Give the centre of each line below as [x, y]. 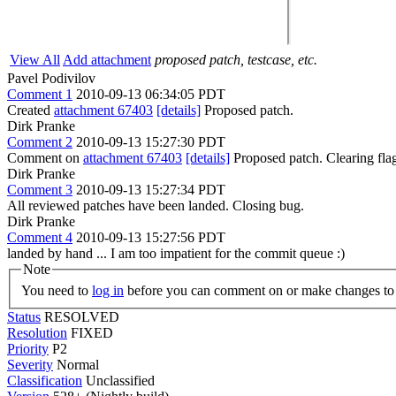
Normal [78, 364]
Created [30, 110]
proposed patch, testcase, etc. [236, 60]
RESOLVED [82, 316]
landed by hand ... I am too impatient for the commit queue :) [176, 253]
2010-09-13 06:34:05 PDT [151, 94]
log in [108, 290]
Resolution [37, 332]
